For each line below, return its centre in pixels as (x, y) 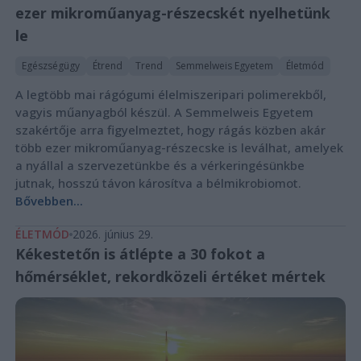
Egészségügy (50, 65)
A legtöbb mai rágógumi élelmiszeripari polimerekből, (170, 94)
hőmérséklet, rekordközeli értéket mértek (170, 276)
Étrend (107, 65)
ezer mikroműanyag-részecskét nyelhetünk (172, 12)
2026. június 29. (112, 234)
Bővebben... (49, 200)
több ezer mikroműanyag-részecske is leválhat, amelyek (179, 147)
